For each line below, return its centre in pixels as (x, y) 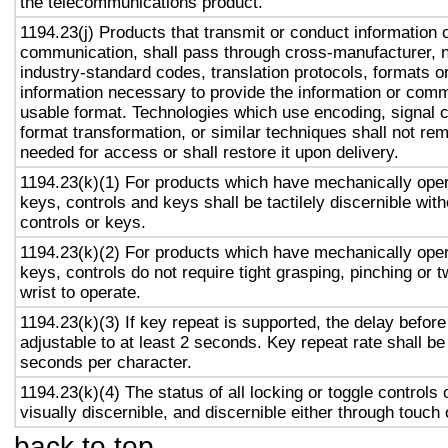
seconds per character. (106, 362)
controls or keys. (83, 222)
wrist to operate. (80, 292)
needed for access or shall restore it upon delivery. (209, 152)
